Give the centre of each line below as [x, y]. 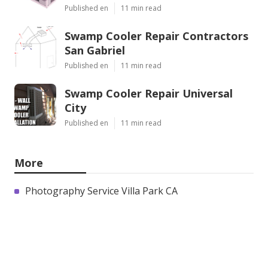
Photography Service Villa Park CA [101, 191]
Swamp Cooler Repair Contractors [156, 36]
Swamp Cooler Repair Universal [149, 93]
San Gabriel [95, 50]
